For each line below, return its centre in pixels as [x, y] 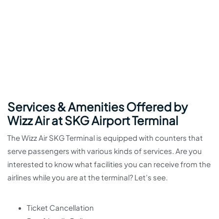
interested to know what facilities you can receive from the [109, 164]
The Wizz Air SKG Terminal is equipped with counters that [105, 138]
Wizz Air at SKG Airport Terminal [93, 120]
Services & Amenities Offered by [98, 107]
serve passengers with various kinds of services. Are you [105, 151]
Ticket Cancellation [60, 208]
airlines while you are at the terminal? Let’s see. [88, 177]
